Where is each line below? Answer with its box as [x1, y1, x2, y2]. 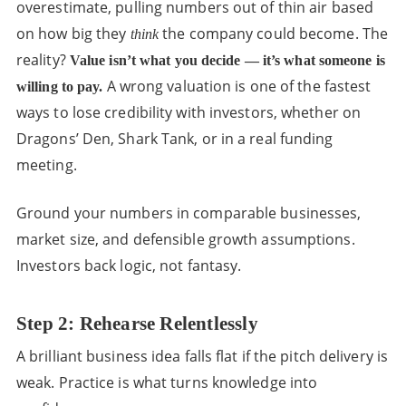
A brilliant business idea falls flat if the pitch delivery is [15, 346, 389, 366]
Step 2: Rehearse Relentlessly [15, 313, 258, 334]
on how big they [15, 24, 130, 43]
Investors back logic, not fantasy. [15, 256, 242, 275]
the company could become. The [159, 24, 389, 43]
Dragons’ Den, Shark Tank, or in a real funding [15, 129, 333, 149]
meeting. [15, 155, 77, 175]
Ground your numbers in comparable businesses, [15, 203, 362, 223]
